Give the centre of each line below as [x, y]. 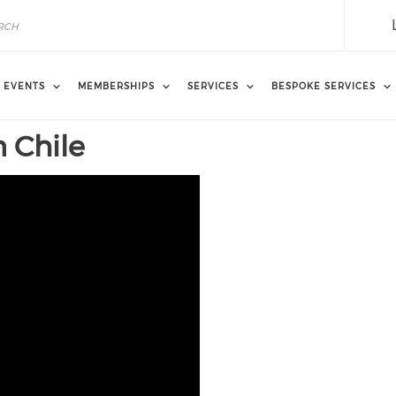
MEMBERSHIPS [116, 86]
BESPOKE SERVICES [324, 86]
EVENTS [24, 86]
